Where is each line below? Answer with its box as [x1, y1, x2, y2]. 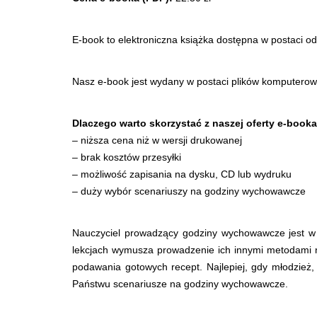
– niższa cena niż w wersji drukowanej [72, 134, 242, 146]
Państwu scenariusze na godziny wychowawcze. [72, 278, 288, 290]
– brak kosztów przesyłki [72, 151, 181, 163]
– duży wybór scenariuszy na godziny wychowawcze [72, 185, 306, 197]
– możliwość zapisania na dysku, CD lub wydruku [72, 168, 292, 180]
